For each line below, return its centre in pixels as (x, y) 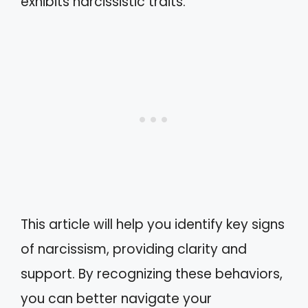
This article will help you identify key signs (153, 224)
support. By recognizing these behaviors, (152, 274)
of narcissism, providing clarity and (134, 249)
